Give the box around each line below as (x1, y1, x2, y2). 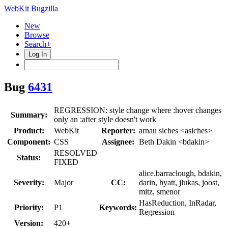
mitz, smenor (139, 187, 180, 196)
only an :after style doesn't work (54, 115, 156, 124)
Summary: (10, 110, 47, 119)
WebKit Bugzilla (4, 4, 58, 13)
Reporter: (101, 126, 135, 135)
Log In (28, 50, 47, 58)
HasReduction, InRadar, (139, 198, 216, 207)
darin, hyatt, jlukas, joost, (139, 178, 219, 187)
